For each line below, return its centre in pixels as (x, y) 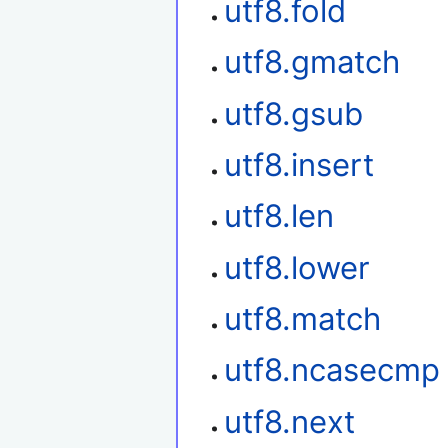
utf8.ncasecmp (332, 370)
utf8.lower (297, 267)
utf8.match (303, 319)
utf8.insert (299, 164)
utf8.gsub (294, 113)
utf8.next (290, 421)
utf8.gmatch (312, 62)
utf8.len (279, 216)
